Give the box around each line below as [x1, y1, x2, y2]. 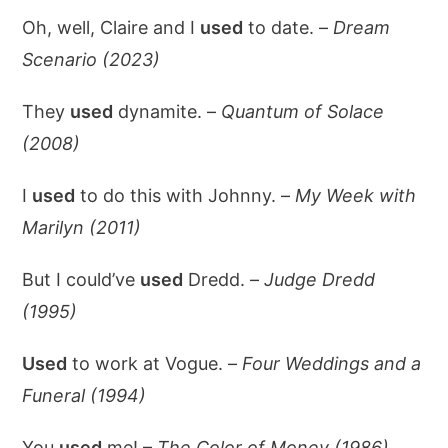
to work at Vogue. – [67, 353, 243, 374]
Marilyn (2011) [22, 217, 142, 238]
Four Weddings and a [242, 353, 422, 374]
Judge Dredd [264, 269, 376, 290]
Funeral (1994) [22, 385, 147, 406]
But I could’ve [22, 269, 141, 290]
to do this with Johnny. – [75, 185, 296, 206]
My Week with [295, 185, 417, 206]
